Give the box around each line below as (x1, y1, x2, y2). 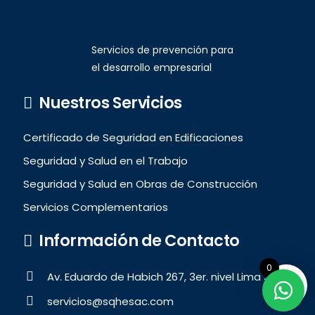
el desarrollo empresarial (91, 60, 212, 75)
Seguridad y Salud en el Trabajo (22, 153, 188, 168)
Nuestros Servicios (39, 91, 182, 115)
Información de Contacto (39, 229, 240, 252)
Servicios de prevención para (91, 42, 233, 57)
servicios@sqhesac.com (47, 293, 174, 309)
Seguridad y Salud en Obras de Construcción (22, 176, 257, 191)
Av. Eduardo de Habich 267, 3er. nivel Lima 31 (47, 269, 274, 284)
